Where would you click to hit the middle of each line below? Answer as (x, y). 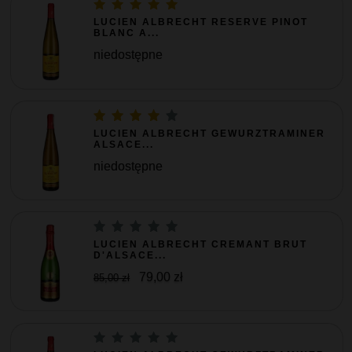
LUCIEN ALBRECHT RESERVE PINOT (201, 22)
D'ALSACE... (130, 255)
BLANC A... (127, 33)
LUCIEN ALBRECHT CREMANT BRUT (201, 244)
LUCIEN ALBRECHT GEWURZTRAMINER (210, 133)
